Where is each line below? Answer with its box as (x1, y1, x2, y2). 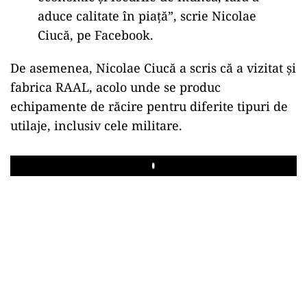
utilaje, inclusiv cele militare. (10, 116, 182, 134)
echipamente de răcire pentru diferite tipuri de (10, 97, 288, 114)
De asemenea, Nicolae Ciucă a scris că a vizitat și (10, 59, 296, 76)
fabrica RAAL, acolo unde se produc (10, 78, 221, 95)
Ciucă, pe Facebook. (38, 26, 153, 43)
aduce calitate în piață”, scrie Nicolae (38, 7, 256, 24)
